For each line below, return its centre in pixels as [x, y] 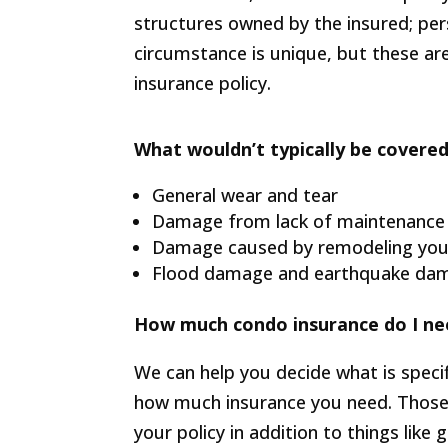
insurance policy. [203, 83]
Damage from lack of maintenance [299, 221]
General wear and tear [245, 195]
